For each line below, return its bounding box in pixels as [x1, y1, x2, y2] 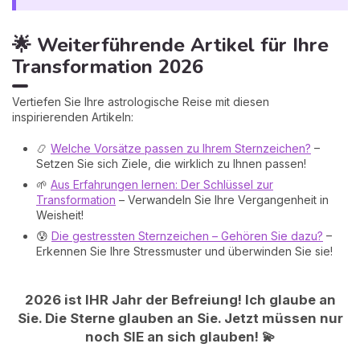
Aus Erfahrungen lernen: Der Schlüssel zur [51, 177, 273, 191]
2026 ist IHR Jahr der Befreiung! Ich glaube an [24, 291, 336, 308]
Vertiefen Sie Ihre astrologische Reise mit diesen [12, 94, 269, 108]
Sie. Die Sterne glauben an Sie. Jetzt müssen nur [17, 309, 343, 326]
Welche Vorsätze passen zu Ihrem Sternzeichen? [51, 141, 311, 155]
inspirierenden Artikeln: [12, 109, 133, 124]
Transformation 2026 [12, 53, 203, 80]
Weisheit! [36, 207, 84, 222]
